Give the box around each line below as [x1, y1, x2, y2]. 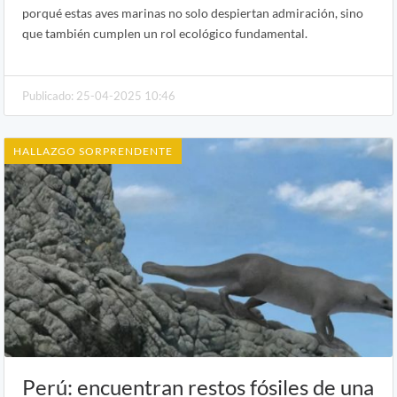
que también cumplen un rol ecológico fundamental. [22, 26, 307, 42]
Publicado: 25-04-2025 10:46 [22, 89, 175, 104]
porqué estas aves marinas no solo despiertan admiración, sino [22, 5, 363, 21]
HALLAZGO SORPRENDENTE [13, 144, 173, 159]
